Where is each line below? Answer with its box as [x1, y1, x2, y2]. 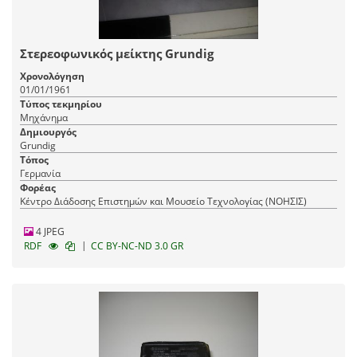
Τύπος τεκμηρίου [20, 96, 102, 111]
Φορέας [20, 180, 56, 194]
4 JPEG [33, 224, 65, 238]
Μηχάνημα [20, 110, 68, 124]
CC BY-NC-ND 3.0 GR [91, 238, 183, 253]
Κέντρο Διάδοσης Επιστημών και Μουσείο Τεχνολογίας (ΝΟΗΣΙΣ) [20, 194, 307, 208]
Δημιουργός [20, 124, 76, 139]
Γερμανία [20, 166, 61, 180]
